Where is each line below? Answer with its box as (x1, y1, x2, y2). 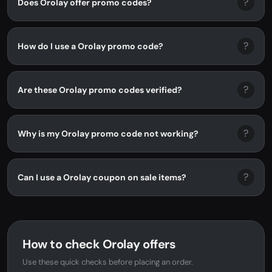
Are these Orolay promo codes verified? (18, 84, 182, 95)
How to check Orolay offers (22, 236, 175, 252)
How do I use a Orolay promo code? (18, 40, 163, 52)
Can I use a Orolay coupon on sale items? (18, 171, 186, 183)
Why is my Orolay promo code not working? (18, 127, 199, 139)
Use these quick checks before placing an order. (22, 257, 193, 267)
